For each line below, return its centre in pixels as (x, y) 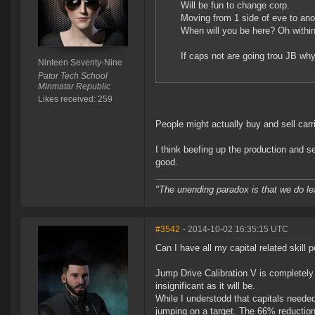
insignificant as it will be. (205, 286)
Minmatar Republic (74, 87)
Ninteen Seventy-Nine (80, 63)
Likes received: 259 (75, 99)
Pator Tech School (72, 76)
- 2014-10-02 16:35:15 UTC (236, 230)
